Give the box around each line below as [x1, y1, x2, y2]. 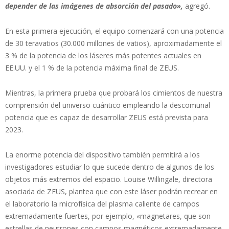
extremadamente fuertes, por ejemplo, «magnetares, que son [5, 211, 211, 221]
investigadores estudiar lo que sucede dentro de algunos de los [5, 162, 214, 172]
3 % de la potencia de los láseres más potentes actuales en [5, 50, 201, 60]
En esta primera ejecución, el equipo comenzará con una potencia [5, 26, 224, 36]
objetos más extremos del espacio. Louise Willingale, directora [5, 174, 212, 184]
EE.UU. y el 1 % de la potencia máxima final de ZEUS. [5, 62, 179, 73]
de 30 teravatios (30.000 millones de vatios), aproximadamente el [5, 38, 222, 48]
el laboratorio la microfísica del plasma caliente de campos [5, 198, 199, 209]
